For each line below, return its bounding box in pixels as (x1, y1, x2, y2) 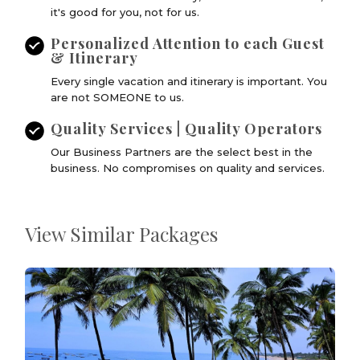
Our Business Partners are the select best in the (51, 145, 313, 158)
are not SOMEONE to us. (51, 90, 185, 104)
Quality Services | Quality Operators (51, 118, 323, 138)
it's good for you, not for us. (51, 5, 200, 18)
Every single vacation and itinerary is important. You (51, 74, 328, 88)
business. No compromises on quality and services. (51, 161, 325, 174)
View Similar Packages (25, 220, 219, 247)
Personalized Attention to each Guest (51, 33, 325, 53)
